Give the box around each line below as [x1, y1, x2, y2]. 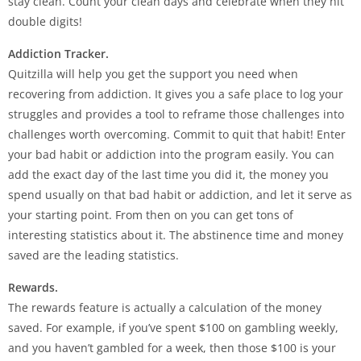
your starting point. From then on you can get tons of [8, 206, 293, 222]
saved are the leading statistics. [8, 247, 179, 263]
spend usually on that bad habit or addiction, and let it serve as [8, 186, 352, 202]
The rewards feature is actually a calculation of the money [8, 299, 322, 315]
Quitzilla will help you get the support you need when [8, 65, 298, 81]
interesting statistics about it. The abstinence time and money [8, 226, 343, 243]
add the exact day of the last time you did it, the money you [8, 166, 329, 182]
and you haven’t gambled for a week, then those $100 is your [8, 339, 336, 355]
